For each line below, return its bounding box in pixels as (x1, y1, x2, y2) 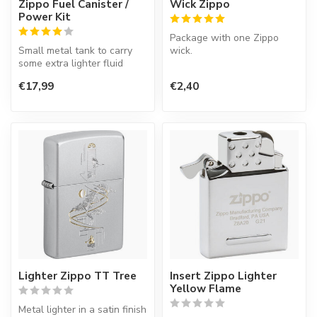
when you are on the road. (18, 69, 138, 83)
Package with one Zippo (170, 31, 279, 45)
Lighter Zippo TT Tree (18, 267, 137, 283)
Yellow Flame (170, 280, 241, 296)
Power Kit (18, 9, 71, 25)
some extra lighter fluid (18, 57, 123, 71)
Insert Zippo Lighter (170, 267, 277, 283)
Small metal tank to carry (18, 44, 132, 58)
